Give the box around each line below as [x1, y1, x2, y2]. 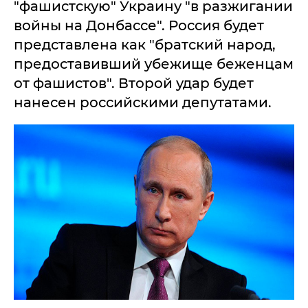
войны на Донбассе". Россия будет [14, 17, 264, 34]
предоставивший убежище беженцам [14, 56, 294, 72]
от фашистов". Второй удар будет [14, 75, 254, 91]
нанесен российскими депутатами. [14, 94, 272, 111]
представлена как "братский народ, [14, 36, 276, 53]
